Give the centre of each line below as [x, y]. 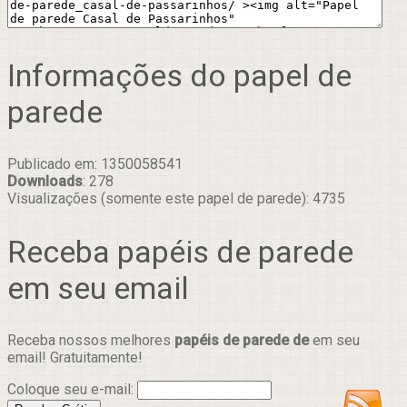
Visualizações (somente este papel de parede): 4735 [176, 199]
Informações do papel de [179, 76]
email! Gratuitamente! [75, 357]
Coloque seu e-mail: [72, 389]
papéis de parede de [242, 340]
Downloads [45, 182]
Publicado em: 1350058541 [95, 164]
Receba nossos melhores [91, 340]
